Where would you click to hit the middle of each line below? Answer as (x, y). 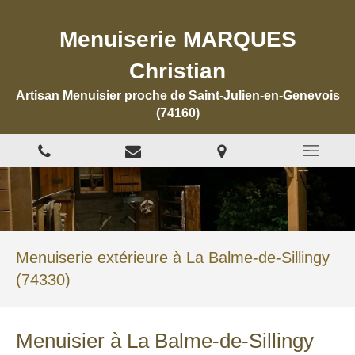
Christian (177, 71)
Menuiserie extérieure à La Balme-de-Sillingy (173, 258)
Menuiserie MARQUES (177, 39)
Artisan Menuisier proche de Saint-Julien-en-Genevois (177, 95)
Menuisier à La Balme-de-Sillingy (165, 341)
